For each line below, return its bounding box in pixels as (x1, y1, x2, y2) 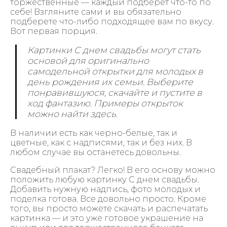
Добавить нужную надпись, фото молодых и (10, 184, 201, 194)
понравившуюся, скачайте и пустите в (27, 87, 203, 98)
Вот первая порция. (10, 26, 97, 36)
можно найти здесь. (27, 108, 118, 120)
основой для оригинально (27, 55, 149, 66)
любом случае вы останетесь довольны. (10, 147, 181, 157)
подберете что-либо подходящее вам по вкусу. (10, 16, 214, 26)
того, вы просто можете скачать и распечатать (10, 203, 208, 213)
